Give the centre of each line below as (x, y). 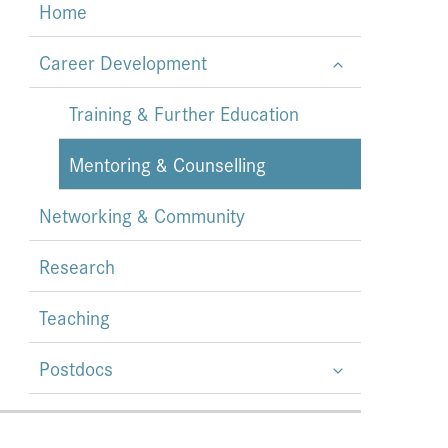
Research (77, 266)
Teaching (74, 317)
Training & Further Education (184, 113)
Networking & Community (142, 215)
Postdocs (76, 368)
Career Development (123, 62)
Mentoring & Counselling (167, 164)
